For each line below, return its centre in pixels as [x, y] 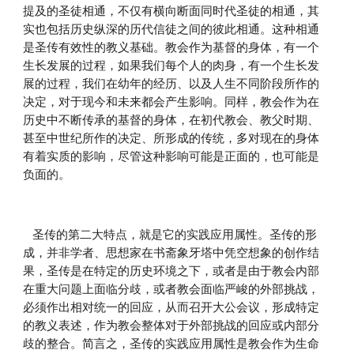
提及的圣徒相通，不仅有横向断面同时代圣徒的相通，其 [171, 11]
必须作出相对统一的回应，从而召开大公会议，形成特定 [171, 307]
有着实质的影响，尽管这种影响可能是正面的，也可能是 [171, 156]
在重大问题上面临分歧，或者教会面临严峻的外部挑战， [171, 289]
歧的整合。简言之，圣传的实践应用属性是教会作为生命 [171, 344]
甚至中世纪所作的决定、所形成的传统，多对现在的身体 [171, 138]
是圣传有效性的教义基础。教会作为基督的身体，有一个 [171, 47]
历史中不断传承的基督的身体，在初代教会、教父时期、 [171, 120]
